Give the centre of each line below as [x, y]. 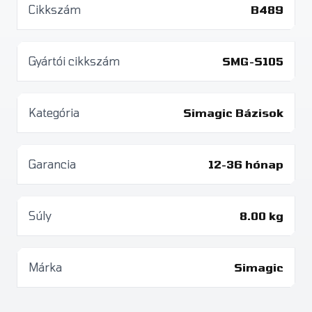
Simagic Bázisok [233, 113]
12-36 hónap [246, 164]
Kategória [54, 113]
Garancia [52, 164]
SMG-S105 [253, 61]
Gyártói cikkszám [74, 61]
